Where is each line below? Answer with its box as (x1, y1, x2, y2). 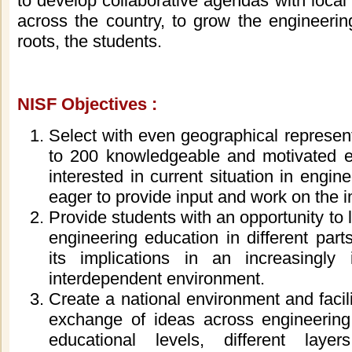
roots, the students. (17, 31, 162, 51)
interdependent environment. (49, 269, 265, 288)
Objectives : (61, 94, 157, 114)
